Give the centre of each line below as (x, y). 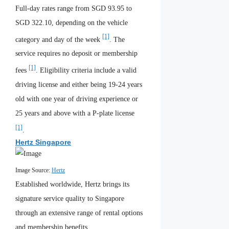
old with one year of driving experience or (77, 99)
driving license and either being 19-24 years (79, 85)
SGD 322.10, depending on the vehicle (72, 22)
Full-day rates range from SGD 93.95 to (74, 8)
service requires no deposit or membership (76, 54)
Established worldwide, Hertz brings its (72, 185)
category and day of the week (59, 39)
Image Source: (33, 170)
